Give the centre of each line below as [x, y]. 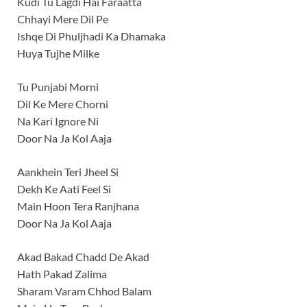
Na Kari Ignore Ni [58, 121]
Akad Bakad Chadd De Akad [83, 257]
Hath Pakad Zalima [62, 274]
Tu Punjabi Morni [58, 87]
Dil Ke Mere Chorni [63, 104]
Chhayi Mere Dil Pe [63, 19]
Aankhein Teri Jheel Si [68, 172]
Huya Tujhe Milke [58, 53]
